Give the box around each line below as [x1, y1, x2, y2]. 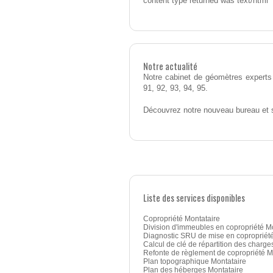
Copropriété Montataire [143, 214, 220, 224]
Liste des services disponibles [143, 191, 245, 205]
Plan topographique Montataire [143, 257, 246, 266]
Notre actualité [143, 60, 197, 73]
